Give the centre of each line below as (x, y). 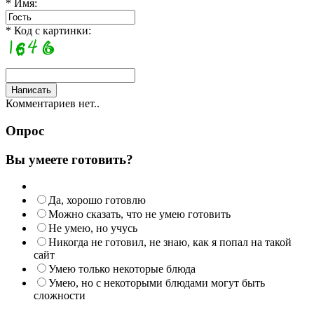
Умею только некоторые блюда (122, 269)
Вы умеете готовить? (69, 159)
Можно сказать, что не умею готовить (139, 214)
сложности (60, 296)
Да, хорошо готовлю (97, 200)
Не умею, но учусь (93, 228)
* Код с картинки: (48, 31)
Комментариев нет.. (53, 104)
